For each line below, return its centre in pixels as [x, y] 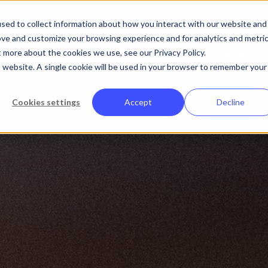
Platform [88, 54]
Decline [230, 102]
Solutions [153, 54]
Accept [138, 102]
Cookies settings [46, 102]
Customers [224, 54]
